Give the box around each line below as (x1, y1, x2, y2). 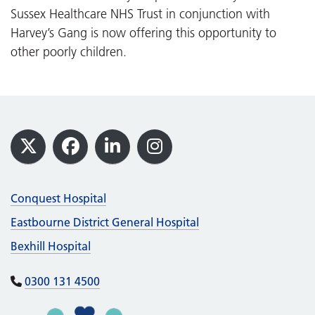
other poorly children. (11, 44, 127, 60)
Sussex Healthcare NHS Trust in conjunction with (11, 6, 270, 22)
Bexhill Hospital (11, 238, 91, 253)
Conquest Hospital (11, 191, 106, 205)
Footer (10, 126, 79, 153)
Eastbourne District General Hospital (11, 214, 199, 229)
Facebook (69, 147, 148, 169)
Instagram (153, 147, 236, 169)
